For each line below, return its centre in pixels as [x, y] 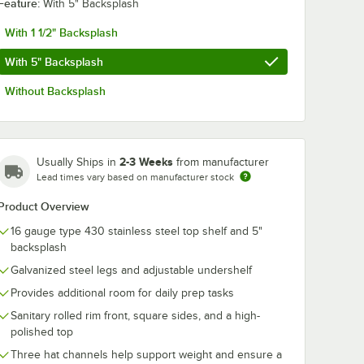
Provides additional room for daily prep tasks [122, 292]
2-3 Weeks [146, 161]
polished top [42, 331]
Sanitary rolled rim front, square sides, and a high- [135, 315]
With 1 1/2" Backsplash [61, 32]
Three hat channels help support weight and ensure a [146, 354]
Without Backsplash [55, 91]
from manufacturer [223, 162]
